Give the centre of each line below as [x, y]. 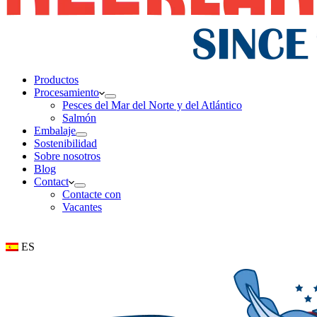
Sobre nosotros [67, 156]
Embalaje [55, 131]
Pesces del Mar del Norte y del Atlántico [152, 105]
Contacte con [92, 194]
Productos [56, 80]
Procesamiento [67, 92]
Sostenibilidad [65, 143]
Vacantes [82, 207]
